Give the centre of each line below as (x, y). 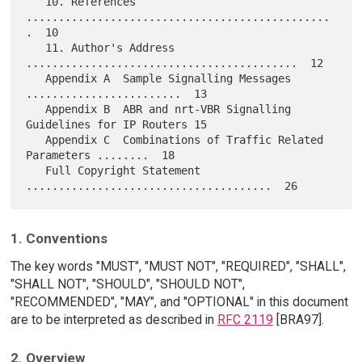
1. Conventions (59, 239)
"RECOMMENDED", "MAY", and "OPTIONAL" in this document (179, 301)
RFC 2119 (245, 319)
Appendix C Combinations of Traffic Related (36, 140)
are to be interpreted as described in (114, 319)
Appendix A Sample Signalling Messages (36, 79)
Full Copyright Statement (36, 171)
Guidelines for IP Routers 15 (117, 125)
